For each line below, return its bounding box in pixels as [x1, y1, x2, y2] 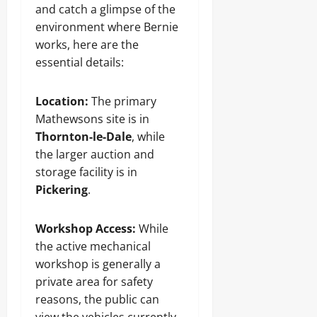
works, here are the [35, 37, 139, 52]
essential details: [35, 54, 124, 70]
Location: [35, 93, 88, 109]
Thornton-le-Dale [35, 129, 132, 144]
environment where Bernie [35, 19, 178, 35]
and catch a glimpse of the [35, 1, 175, 17]
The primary [88, 93, 156, 109]
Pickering [35, 182, 88, 197]
